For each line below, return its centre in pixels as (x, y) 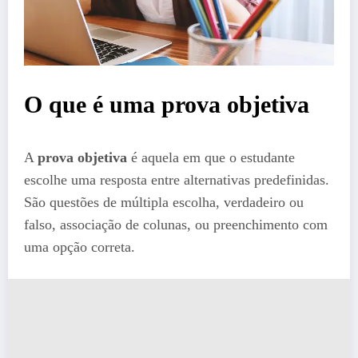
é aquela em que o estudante (211, 158)
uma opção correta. (80, 247)
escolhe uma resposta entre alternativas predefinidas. (177, 180)
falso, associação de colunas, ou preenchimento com (176, 225)
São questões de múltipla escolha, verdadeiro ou (164, 203)
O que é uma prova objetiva (167, 105)
